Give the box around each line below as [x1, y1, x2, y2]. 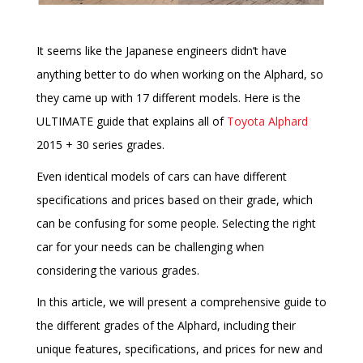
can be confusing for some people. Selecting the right [36, 216, 316, 232]
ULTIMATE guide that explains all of [36, 113, 227, 130]
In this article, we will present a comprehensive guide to [36, 294, 327, 310]
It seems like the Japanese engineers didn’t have [36, 43, 287, 59]
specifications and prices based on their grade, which [36, 192, 313, 208]
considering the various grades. [36, 263, 199, 279]
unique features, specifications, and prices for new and [36, 341, 322, 357]
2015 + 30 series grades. [36, 137, 164, 153]
